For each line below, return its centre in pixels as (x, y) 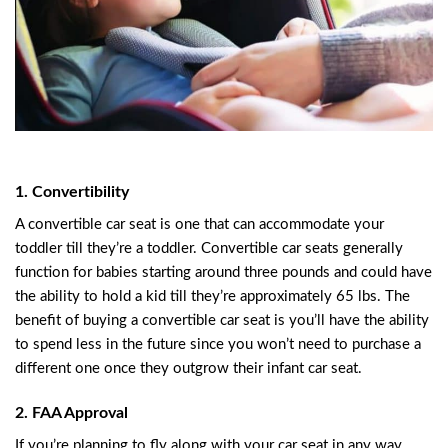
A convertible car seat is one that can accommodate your (199, 225)
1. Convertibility (72, 192)
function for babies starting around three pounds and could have (223, 273)
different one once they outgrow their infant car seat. (188, 369)
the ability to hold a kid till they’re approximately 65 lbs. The (212, 297)
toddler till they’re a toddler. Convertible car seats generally (209, 249)
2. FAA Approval (71, 412)
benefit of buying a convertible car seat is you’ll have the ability (222, 321)
